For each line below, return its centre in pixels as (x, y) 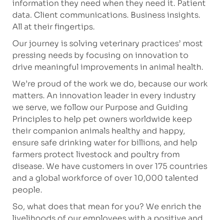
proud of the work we (79, 84)
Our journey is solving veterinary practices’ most (107, 44)
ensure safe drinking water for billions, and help (105, 143)
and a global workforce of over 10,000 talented (105, 178)
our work (190, 84)
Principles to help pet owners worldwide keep (102, 119)
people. (27, 190)
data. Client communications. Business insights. (106, 15)
